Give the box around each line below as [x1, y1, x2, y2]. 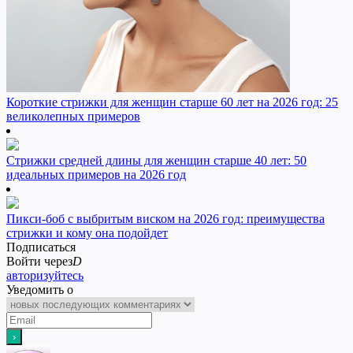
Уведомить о [6, 283, 73, 297]
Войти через [6, 255, 72, 269]
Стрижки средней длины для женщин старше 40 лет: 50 [6, 154, 307, 168]
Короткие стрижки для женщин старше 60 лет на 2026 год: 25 [6, 95, 338, 110]
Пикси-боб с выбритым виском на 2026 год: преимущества [6, 212, 325, 226]
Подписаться [6, 240, 76, 255]
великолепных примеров [6, 110, 140, 124]
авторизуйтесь [6, 269, 84, 283]
